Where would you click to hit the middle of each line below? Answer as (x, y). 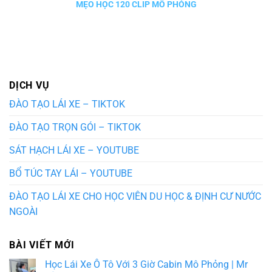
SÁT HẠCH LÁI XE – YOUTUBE (74, 151)
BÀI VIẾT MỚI (42, 245)
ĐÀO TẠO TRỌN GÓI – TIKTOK (75, 127)
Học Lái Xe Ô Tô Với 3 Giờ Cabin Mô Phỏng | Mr (146, 265)
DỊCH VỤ (29, 86)
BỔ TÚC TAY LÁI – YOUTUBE (71, 174)
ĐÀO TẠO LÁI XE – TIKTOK (67, 104)
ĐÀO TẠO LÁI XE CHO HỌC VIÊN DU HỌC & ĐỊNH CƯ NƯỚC (135, 197)
